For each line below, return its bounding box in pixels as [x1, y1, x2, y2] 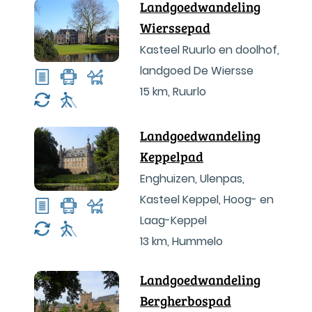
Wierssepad [140, 19, 210, 36]
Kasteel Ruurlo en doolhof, [140, 42, 279, 58]
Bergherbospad [140, 292, 231, 309]
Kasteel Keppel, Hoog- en [140, 192, 274, 208]
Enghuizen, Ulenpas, [140, 171, 244, 187]
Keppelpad [140, 148, 203, 165]
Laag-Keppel [140, 212, 207, 228]
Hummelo [172, 233, 223, 249]
